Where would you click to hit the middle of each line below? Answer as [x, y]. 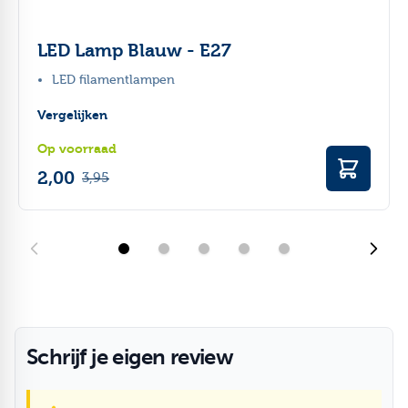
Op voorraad [77, 148]
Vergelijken [72, 115]
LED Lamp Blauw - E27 [134, 50]
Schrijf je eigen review [130, 357]
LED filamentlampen [113, 80]
